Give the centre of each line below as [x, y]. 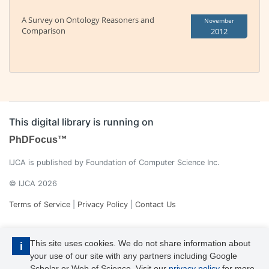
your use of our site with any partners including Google [134, 256]
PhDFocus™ [38, 140]
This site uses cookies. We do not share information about [140, 243]
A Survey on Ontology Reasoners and [88, 20]
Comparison [44, 31]
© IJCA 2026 [33, 184]
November [219, 21]
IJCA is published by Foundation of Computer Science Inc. [114, 163]
